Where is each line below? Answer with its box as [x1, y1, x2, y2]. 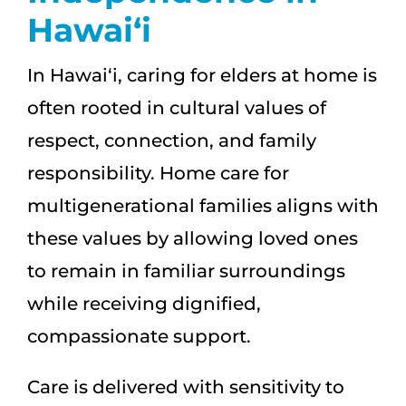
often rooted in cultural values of [27, 97, 326, 120]
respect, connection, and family [27, 130, 316, 152]
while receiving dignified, [27, 293, 261, 315]
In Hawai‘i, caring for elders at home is [27, 64, 377, 87]
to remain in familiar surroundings [27, 260, 345, 283]
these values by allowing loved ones [27, 227, 358, 250]
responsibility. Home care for [27, 162, 289, 185]
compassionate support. [27, 325, 251, 348]
